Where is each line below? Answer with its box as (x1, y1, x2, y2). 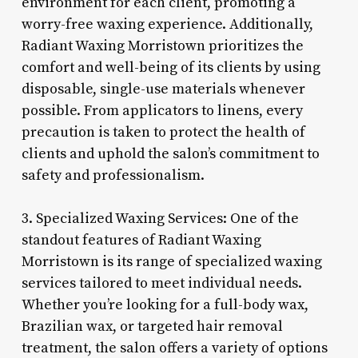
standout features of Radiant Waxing (21, 230, 261, 249)
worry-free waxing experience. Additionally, (21, 14, 313, 34)
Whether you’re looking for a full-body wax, (21, 295, 308, 314)
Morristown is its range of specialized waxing (21, 252, 322, 271)
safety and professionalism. (21, 165, 205, 185)
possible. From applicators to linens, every (21, 101, 303, 120)
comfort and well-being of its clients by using (21, 58, 320, 77)
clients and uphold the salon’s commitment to (21, 144, 320, 163)
